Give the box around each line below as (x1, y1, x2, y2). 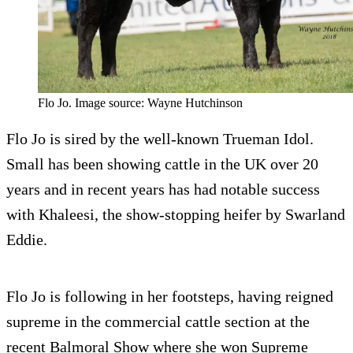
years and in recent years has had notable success (6, 180, 320, 198)
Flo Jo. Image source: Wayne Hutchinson (38, 95, 243, 110)
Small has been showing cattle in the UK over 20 (6, 154, 318, 173)
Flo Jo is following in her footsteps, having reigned (6, 287, 333, 305)
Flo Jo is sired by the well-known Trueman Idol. (6, 129, 314, 147)
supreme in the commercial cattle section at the (6, 312, 310, 330)
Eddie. (6, 230, 47, 248)
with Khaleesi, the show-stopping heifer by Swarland (6, 205, 345, 223)
